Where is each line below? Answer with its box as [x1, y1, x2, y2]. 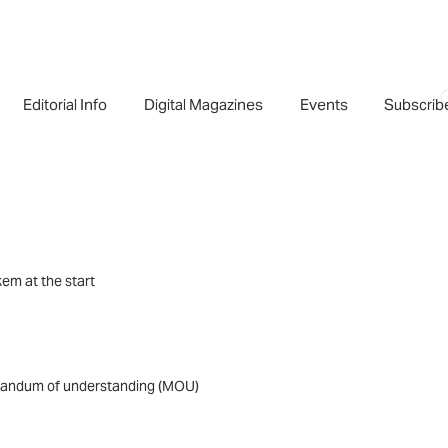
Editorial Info [23, 94, 108, 114]
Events [299, 94, 348, 114]
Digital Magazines [144, 94, 264, 114]
